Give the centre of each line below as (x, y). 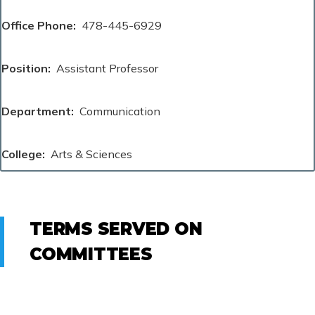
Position (25, 68)
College (22, 154)
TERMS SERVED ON (116, 229)
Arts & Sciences (91, 154)
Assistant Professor (107, 68)
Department (36, 111)
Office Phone (37, 25)
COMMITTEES (91, 254)
